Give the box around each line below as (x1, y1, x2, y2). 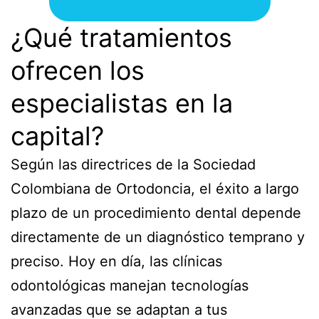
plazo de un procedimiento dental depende (11, 204, 301, 221)
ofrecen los (11, 54, 145, 86)
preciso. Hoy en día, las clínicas (11, 252, 222, 270)
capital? (11, 120, 104, 152)
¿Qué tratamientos (11, 21, 232, 53)
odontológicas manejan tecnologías (11, 276, 249, 294)
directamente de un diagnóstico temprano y (11, 228, 305, 246)
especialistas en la (11, 87, 233, 119)
